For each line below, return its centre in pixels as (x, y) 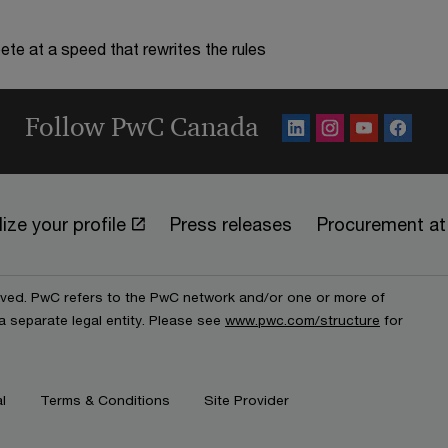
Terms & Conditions (105, 400)
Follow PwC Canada (142, 127)
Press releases (231, 224)
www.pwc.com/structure (302, 320)
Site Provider (246, 400)
